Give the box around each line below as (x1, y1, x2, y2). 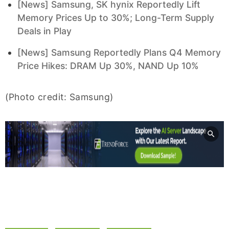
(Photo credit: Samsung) (5, 91, 113, 103)
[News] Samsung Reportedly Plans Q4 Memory (17, 47, 221, 58)
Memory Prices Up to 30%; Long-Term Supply (17, 12, 214, 24)
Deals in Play (17, 26, 72, 37)
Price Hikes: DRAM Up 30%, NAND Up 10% (17, 60, 199, 72)
